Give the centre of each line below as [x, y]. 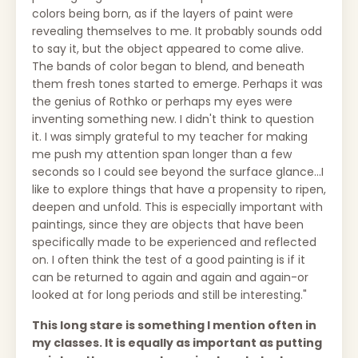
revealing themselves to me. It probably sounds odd [177, 31]
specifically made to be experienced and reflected [174, 242]
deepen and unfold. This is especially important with [177, 207]
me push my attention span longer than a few [162, 154]
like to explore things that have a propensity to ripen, [179, 189]
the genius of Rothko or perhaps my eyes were [162, 101]
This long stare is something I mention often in [174, 325]
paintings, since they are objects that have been [168, 224]
